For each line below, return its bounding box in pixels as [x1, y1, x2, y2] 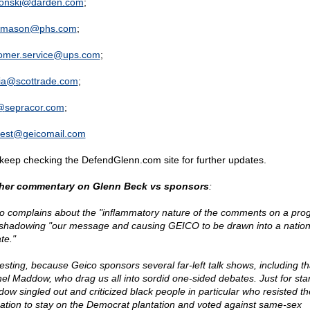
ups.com [62, 49, 100, 60]
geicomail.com [22, 128, 86, 139]
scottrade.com [15, 75, 78, 86]
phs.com [39, 23, 77, 34]
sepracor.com [4, 102, 64, 113]
